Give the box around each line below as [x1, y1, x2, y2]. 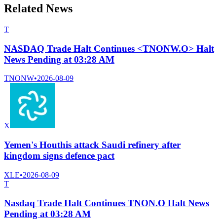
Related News [4, 2, 73, 15]
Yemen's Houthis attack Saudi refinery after [4, 140, 181, 150]
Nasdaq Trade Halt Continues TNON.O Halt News [4, 197, 209, 208]
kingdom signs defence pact [4, 150, 114, 161]
